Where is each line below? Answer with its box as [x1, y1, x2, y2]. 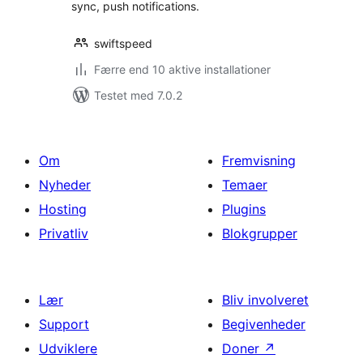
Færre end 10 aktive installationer [94, 62, 271, 76]
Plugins [222, 201, 266, 217]
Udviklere [39, 340, 97, 357]
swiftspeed [94, 36, 152, 50]
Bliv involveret [222, 292, 309, 308]
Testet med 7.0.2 [94, 88, 182, 102]
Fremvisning [222, 152, 296, 169]
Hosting [39, 201, 87, 217]
